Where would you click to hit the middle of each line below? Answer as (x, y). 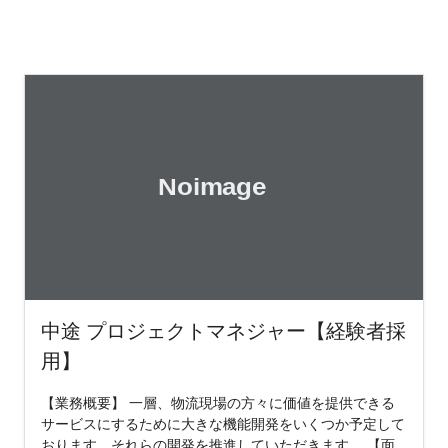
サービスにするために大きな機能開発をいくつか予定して (223, 423)
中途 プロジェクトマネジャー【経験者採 (223, 330)
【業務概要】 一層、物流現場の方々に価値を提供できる (218, 402)
